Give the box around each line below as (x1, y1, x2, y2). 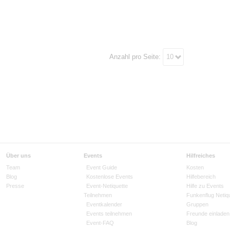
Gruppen (186, 201, 209, 207)
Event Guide (86, 164, 117, 170)
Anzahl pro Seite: (109, 53, 163, 61)
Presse (6, 183, 24, 189)
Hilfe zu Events (186, 183, 224, 189)
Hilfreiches (186, 152, 216, 159)
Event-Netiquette (86, 183, 128, 189)
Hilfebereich (186, 174, 216, 180)
